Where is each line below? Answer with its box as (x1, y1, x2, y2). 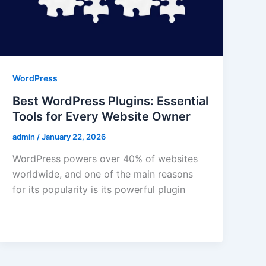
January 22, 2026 (42, 131, 106, 141)
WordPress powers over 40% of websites (12, 153, 198, 165)
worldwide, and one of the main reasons (12, 168, 194, 180)
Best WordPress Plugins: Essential (12, 93, 209, 108)
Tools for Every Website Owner (12, 109, 191, 123)
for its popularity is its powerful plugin (12, 183, 186, 196)
